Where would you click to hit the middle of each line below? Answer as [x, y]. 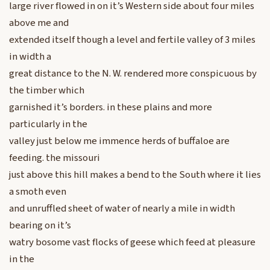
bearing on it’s [40, 226]
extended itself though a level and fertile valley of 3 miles [132, 40]
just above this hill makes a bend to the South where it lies [135, 175]
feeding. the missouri [55, 158]
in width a [30, 57]
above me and [39, 23]
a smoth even [38, 192]
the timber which [47, 91]
